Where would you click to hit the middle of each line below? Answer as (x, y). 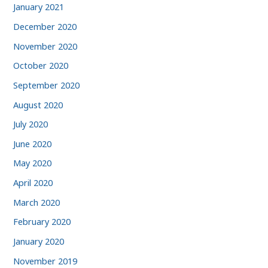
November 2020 (45, 46)
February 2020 (42, 222)
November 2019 (45, 261)
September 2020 (47, 85)
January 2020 (39, 241)
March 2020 (37, 202)
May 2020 (33, 163)
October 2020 (41, 66)
